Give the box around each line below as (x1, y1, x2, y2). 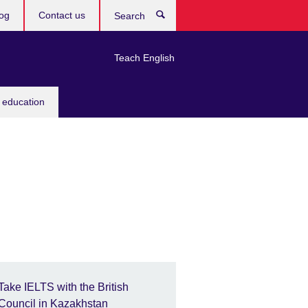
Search (172, 10, 211, 24)
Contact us (38, 10, 85, 21)
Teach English (114, 52, 175, 63)
